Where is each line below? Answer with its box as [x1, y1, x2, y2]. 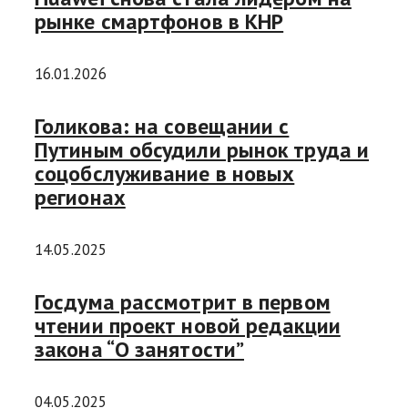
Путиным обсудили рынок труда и [35, 136, 370, 165]
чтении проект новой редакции [35, 311, 341, 341]
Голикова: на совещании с [35, 112, 290, 141]
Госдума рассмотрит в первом [35, 288, 331, 317]
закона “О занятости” [35, 335, 244, 364]
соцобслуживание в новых [35, 159, 295, 189]
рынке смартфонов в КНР [35, 7, 284, 36]
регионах [35, 183, 126, 212]
